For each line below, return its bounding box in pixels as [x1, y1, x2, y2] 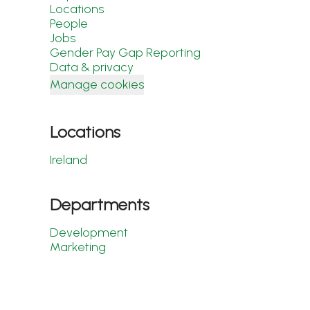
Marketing [50, 239, 106, 255]
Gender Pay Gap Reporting [50, 45, 201, 60]
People [50, 16, 88, 31]
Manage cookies [50, 77, 144, 92]
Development [50, 225, 128, 240]
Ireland [50, 152, 87, 167]
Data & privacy [50, 60, 134, 75]
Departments [50, 194, 149, 215]
